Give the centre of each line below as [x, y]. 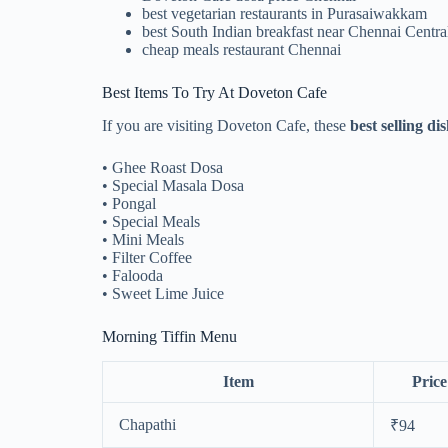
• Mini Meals [143, 240]
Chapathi [147, 424]
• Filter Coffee [147, 258]
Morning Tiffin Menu [169, 337]
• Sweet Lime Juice [163, 294]
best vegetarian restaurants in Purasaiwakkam [284, 14]
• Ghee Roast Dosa [162, 168]
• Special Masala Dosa [173, 186]
